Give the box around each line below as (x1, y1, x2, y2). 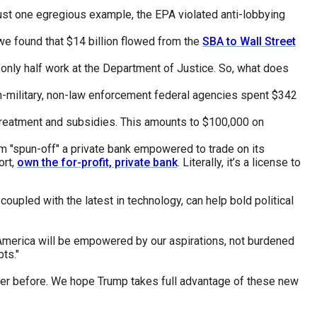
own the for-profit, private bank (17, 156, 178, 170)
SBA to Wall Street (202, 35, 296, 49)
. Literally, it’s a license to (178, 156, 301, 170)
